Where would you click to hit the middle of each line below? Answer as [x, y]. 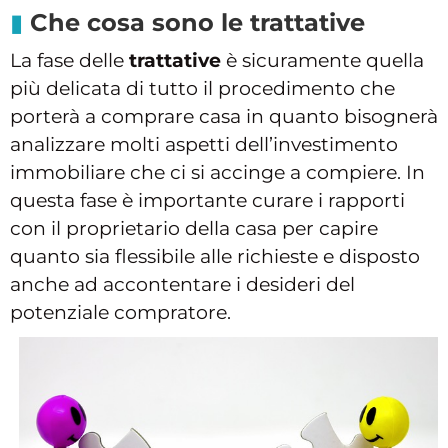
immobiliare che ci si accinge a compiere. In [217, 173]
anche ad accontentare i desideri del [182, 285]
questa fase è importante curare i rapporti [207, 201]
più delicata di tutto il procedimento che [202, 89]
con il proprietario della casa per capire [194, 229]
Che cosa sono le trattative [197, 23]
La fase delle [69, 61]
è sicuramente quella [322, 61]
